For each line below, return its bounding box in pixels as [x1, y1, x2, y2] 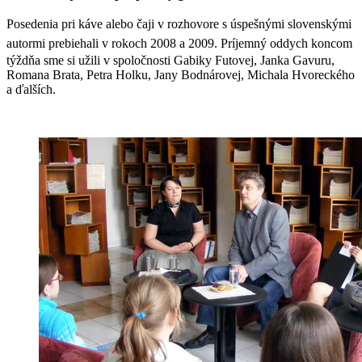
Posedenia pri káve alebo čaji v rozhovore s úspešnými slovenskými [6, 16, 351, 31]
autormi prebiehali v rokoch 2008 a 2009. [6, 36, 221, 50]
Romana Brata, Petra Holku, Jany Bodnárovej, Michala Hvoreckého [6, 67, 355, 82]
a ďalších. [6, 82, 56, 96]
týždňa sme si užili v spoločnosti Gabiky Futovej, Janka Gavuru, [6, 53, 335, 67]
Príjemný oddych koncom [221, 36, 352, 50]
